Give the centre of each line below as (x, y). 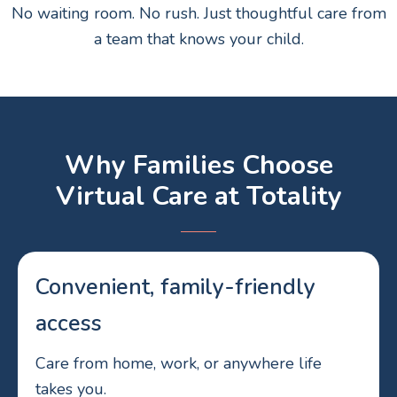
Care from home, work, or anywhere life (179, 363)
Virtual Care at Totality (198, 196)
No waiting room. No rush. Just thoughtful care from (198, 13)
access (69, 323)
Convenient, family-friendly (175, 287)
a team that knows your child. (198, 39)
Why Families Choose (198, 165)
